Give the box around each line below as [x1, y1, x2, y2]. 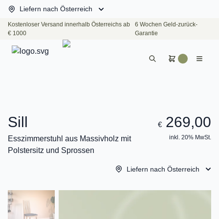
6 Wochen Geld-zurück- [134, 21, 197, 28]
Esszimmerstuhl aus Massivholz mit [8, 134, 131, 143]
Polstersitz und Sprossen [8, 146, 94, 154]
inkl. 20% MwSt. [169, 133, 211, 141]
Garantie [134, 30, 158, 37]
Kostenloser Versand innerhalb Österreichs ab [8, 21, 130, 28]
